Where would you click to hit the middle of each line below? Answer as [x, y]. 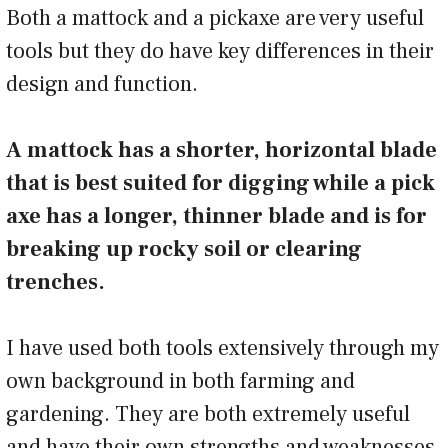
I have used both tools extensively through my [222, 348]
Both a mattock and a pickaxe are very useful [215, 18]
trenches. [55, 282]
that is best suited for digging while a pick [220, 183]
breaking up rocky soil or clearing [184, 249]
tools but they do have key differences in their [220, 51]
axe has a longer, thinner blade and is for [216, 216]
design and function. [102, 84]
